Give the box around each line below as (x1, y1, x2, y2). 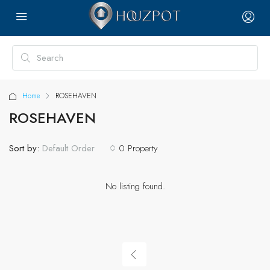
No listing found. (105, 180, 165, 193)
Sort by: (9, 141, 39, 155)
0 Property (119, 141, 158, 155)
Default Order (42, 142, 95, 155)
